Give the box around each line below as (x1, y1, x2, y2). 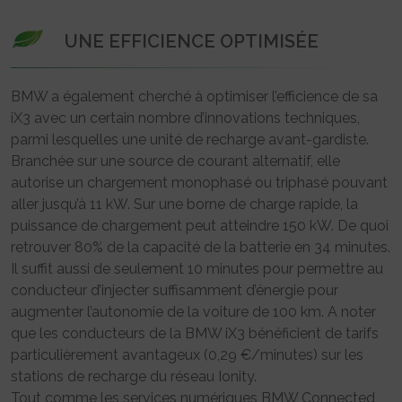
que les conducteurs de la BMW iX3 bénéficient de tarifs (11, 324, 379, 342)
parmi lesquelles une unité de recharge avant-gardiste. (11, 130, 369, 148)
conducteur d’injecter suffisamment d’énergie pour (11, 281, 338, 299)
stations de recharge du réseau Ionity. (11, 367, 257, 385)
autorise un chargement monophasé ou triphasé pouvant (11, 173, 388, 191)
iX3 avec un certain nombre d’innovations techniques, (11, 109, 360, 127)
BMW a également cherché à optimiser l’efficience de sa (11, 87, 378, 105)
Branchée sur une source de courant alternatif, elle (11, 152, 340, 170)
